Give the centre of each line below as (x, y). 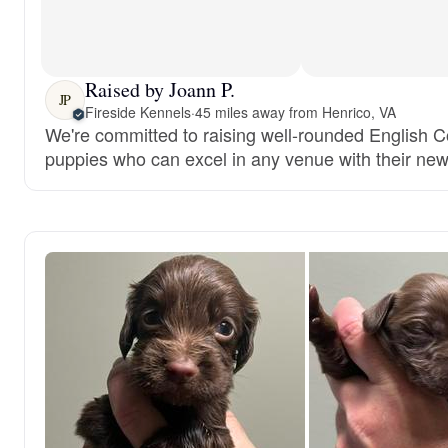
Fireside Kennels (138, 112)
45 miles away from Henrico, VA (295, 112)
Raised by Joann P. (160, 89)
